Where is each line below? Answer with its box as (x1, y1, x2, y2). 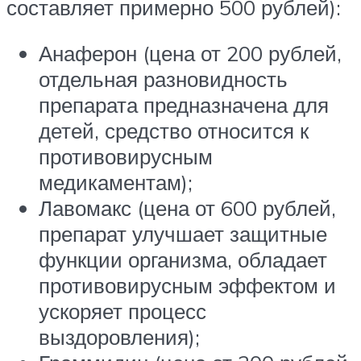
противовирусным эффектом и (39, 272, 336, 299)
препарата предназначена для (39, 92, 329, 118)
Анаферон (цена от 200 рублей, (39, 40, 342, 67)
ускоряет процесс (39, 298, 206, 325)
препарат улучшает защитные (39, 221, 327, 247)
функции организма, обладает (39, 247, 327, 273)
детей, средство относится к (39, 118, 309, 144)
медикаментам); (39, 169, 193, 196)
